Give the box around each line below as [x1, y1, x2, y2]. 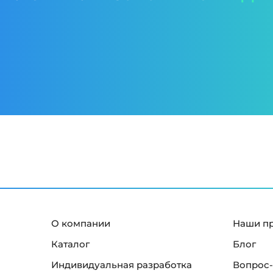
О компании [51, 218, 110, 229]
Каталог [51, 239, 90, 250]
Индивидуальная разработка [51, 260, 192, 271]
